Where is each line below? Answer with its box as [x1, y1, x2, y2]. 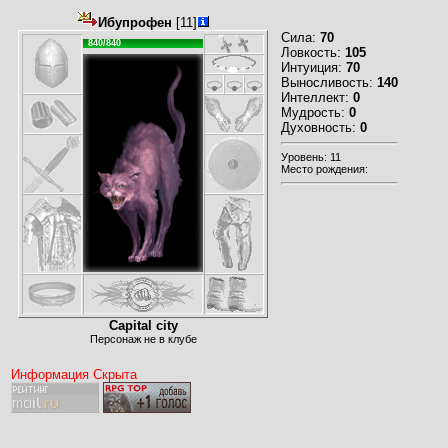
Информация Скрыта [11, 367, 137, 382]
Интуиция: [281, 60, 346, 75]
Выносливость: [281, 75, 377, 90]
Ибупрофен [97, 15, 172, 30]
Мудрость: [281, 105, 349, 120]
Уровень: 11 [281, 151, 341, 164]
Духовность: [281, 120, 360, 135]
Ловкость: [281, 45, 345, 60]
